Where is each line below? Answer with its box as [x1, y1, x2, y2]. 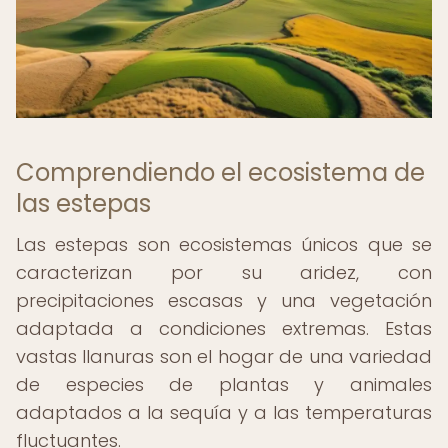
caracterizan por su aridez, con [16, 260, 432, 285]
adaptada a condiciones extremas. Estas [16, 316, 432, 341]
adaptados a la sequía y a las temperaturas [16, 400, 432, 425]
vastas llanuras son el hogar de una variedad [16, 344, 432, 369]
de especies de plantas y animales [16, 372, 432, 397]
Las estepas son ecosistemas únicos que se [16, 232, 432, 257]
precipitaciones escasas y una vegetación [16, 288, 432, 313]
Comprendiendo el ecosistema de [16, 156, 425, 189]
